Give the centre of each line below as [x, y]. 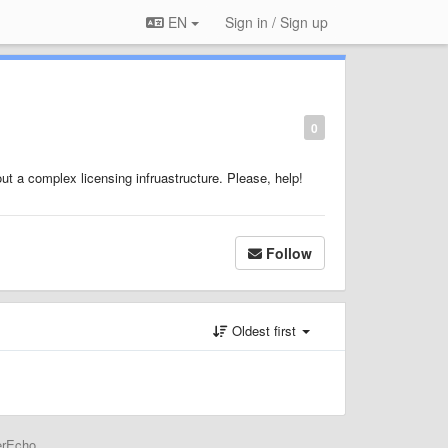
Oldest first [264, 330]
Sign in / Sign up [276, 22]
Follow [289, 252]
